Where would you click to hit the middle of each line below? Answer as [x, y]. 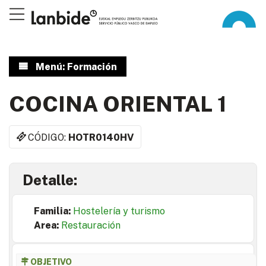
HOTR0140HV [101, 137]
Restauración [91, 226]
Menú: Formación [76, 67]
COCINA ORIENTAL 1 [118, 104]
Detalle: [50, 180]
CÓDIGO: [48, 137]
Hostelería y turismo [119, 211]
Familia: [53, 211]
